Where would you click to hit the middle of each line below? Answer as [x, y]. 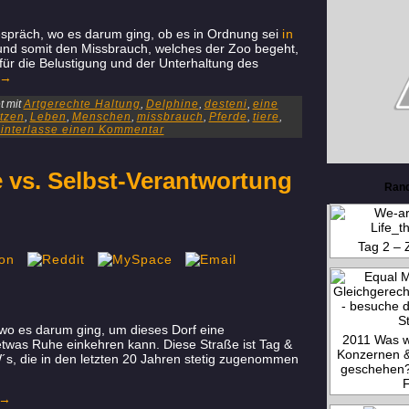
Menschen [101, 117]
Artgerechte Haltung [82, 104]
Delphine [172, 104]
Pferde [228, 117]
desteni [225, 104]
